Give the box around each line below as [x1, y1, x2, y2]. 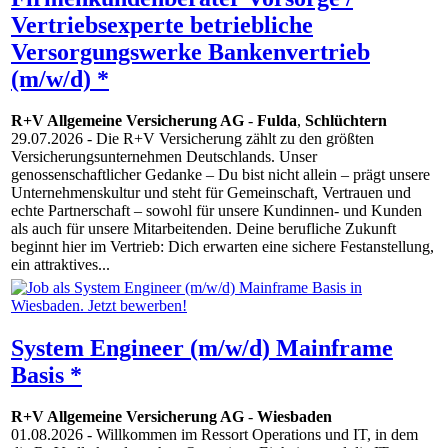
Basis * [11, 361, 82, 388]
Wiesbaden [257, 408, 332, 426]
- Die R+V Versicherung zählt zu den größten [83, 130, 374, 148]
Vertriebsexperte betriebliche [11, 11, 313, 38]
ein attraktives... [11, 256, 110, 274]
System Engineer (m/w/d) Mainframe [11, 334, 393, 361]
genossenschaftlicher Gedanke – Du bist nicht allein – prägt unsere [11, 166, 430, 184]
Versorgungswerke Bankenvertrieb [11, 38, 370, 65]
